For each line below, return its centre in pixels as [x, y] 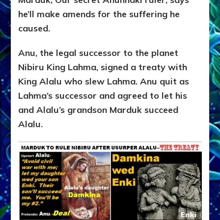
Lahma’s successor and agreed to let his [103, 96]
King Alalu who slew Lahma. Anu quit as [104, 82]
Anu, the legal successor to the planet [98, 53]
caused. [34, 28]
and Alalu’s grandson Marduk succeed [98, 110]
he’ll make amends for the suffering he [99, 14]
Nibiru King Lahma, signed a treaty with [103, 67]
